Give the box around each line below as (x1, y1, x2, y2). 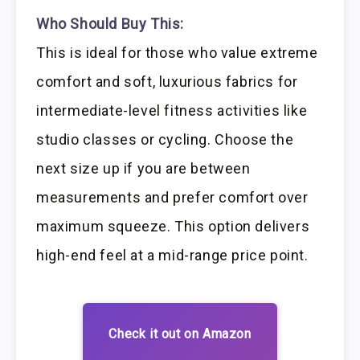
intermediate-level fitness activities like (36, 101, 308, 119)
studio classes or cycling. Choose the (36, 130, 294, 148)
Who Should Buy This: (36, 14, 184, 32)
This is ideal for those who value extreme (36, 43, 318, 61)
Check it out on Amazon (108, 325, 252, 342)
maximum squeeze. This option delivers (36, 217, 310, 235)
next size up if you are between (36, 159, 251, 177)
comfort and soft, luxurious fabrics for (36, 72, 298, 90)
